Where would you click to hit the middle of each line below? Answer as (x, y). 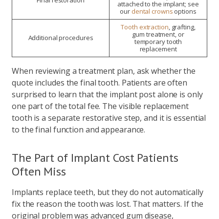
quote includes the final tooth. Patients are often (99, 83)
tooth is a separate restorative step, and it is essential (109, 118)
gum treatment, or (158, 34)
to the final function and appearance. (79, 130)
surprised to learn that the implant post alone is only (107, 94)
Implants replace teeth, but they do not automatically (108, 192)
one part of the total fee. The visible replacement (100, 106)
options (185, 11)
